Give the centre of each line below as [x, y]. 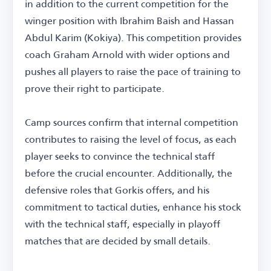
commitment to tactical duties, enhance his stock [133, 206]
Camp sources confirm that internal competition [132, 122]
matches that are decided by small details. [118, 240]
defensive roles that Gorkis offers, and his [117, 189]
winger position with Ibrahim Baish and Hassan [129, 20]
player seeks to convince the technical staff [120, 155]
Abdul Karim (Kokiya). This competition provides [133, 37]
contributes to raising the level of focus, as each [131, 139]
